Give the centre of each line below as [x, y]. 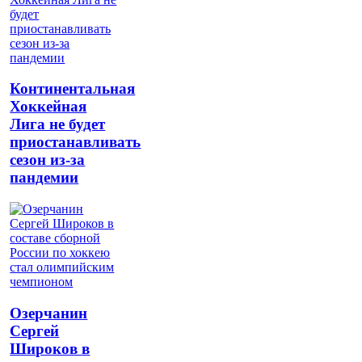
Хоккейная [48, 107]
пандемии [44, 178]
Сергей [35, 330]
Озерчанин [49, 313]
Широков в [50, 348]
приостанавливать [76, 142]
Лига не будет [58, 124]
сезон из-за [48, 160]
